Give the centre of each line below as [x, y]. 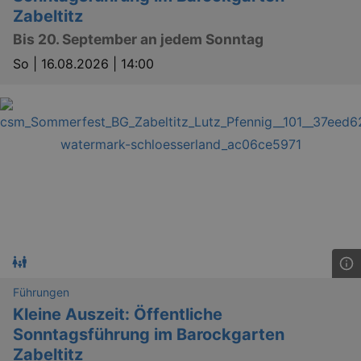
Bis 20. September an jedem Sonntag [138, 39]
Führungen [41, 292]
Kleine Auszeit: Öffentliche [118, 314]
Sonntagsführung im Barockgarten [149, 334]
